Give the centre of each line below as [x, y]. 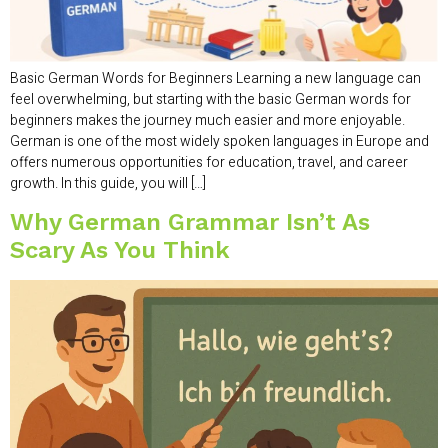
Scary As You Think [120, 250]
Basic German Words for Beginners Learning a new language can [215, 78]
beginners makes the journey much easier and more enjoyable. [207, 120]
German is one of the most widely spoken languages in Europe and [219, 141]
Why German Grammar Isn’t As [190, 222]
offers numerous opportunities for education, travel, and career [209, 162]
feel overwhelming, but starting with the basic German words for [210, 99]
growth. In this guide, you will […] [108, 183]
